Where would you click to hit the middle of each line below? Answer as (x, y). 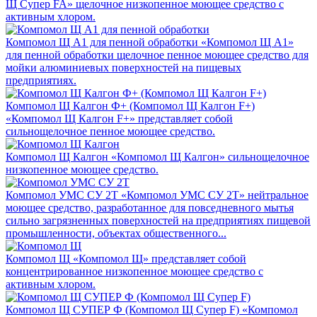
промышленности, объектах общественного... (116, 233)
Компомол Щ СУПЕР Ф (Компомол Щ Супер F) (122, 309)
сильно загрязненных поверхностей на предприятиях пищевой (158, 220)
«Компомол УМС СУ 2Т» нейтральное (215, 195)
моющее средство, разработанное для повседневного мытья (150, 207)
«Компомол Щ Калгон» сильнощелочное (210, 156)
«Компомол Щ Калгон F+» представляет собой (119, 118)
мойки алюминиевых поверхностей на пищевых (123, 67)
